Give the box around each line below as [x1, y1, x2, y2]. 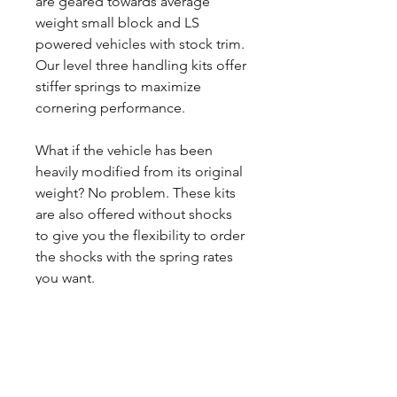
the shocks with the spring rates [35, 248, 233, 265]
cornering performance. [35, 99, 185, 116]
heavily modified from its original [35, 163, 243, 180]
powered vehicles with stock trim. [35, 35, 245, 52]
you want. [35, 269, 95, 286]
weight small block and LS [35, 14, 199, 31]
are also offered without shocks [35, 206, 232, 222]
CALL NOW [105, 369, 176, 385]
